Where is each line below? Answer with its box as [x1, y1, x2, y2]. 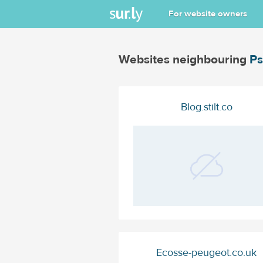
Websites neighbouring [118, 52, 249, 68]
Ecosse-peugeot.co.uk [156, 246, 257, 260]
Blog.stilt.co [180, 100, 232, 114]
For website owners [168, 8, 247, 19]
